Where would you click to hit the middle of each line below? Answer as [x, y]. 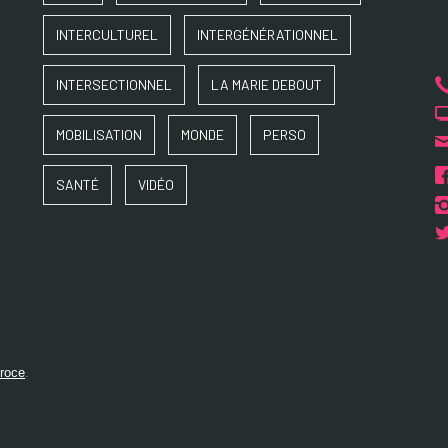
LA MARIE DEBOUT [267, 84]
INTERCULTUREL [107, 34]
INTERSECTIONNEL [114, 84]
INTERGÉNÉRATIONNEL [268, 34]
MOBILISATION [99, 134]
